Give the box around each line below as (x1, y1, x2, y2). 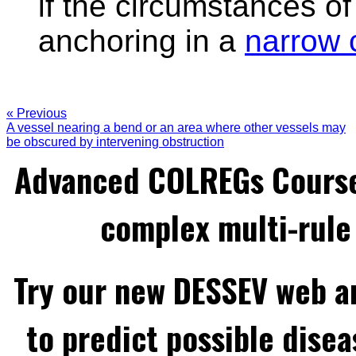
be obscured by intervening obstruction (6, 134, 224, 149)
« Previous (6, 106, 67, 120)
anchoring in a (38, 23, 245, 58)
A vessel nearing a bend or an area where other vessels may (6, 120, 346, 134)
